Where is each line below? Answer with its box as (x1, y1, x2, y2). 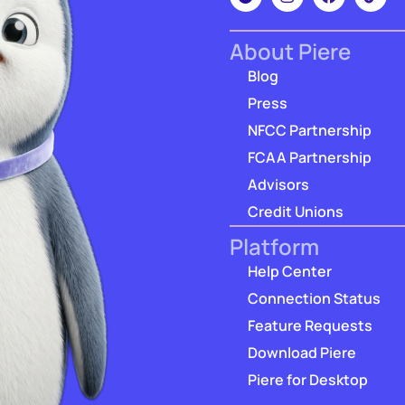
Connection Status (248, 287, 381, 308)
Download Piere (248, 342, 356, 363)
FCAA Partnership (248, 146, 372, 167)
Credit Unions (248, 201, 344, 221)
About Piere (230, 35, 351, 66)
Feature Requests (248, 315, 372, 335)
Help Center (248, 260, 332, 281)
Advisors (248, 174, 309, 194)
